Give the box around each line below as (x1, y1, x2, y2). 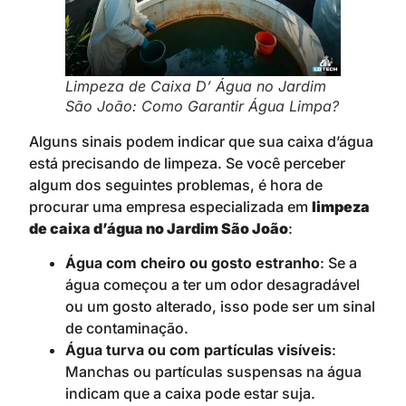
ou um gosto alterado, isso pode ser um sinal (65, 297, 375, 316)
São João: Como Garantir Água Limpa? (65, 96, 339, 115)
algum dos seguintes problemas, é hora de (29, 175, 323, 194)
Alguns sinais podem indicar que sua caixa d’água (29, 131, 373, 150)
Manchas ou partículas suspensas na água (65, 362, 362, 382)
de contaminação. (65, 319, 188, 338)
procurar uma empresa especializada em (29, 197, 312, 216)
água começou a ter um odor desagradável (65, 275, 360, 295)
